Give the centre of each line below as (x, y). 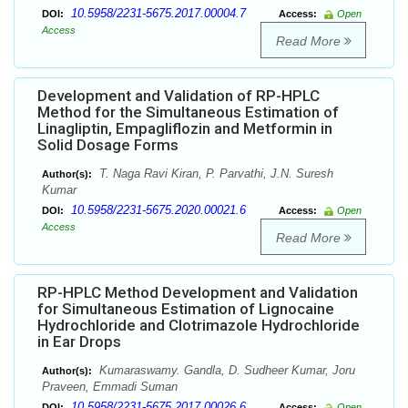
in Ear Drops (79, 342)
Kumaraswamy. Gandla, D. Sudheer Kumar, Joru (225, 371)
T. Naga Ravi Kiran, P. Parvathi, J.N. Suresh (214, 174)
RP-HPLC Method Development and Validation (198, 293)
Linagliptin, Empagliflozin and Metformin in (185, 129)
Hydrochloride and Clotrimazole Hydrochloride (199, 326)
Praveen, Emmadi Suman (110, 387)
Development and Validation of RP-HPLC (178, 96)
